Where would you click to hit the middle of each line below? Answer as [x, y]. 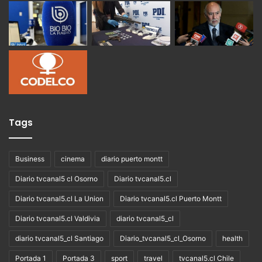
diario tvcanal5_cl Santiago [59, 239]
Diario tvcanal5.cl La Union [59, 199]
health [232, 239]
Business [30, 159]
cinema [73, 159]
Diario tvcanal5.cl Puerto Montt [171, 199]
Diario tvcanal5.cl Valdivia [58, 219]
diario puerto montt [132, 159]
